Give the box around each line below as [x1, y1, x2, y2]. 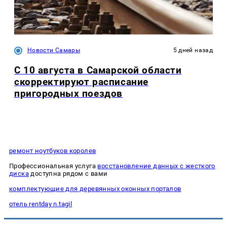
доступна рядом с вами [28, 170, 108, 178]
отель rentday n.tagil [9, 200, 72, 208]
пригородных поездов [14, 87, 123, 99]
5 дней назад [173, 46, 213, 54]
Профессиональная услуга [9, 162, 98, 170]
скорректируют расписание [14, 75, 148, 88]
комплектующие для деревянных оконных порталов [9, 185, 181, 193]
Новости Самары [27, 46, 81, 54]
